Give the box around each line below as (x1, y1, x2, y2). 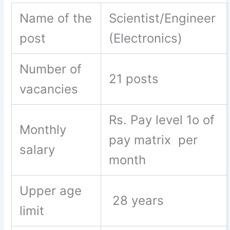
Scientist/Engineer (109, 10, 220, 26)
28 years (109, 193, 168, 208)
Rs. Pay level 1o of (109, 112, 215, 127)
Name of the (20, 10, 92, 26)
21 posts (109, 71, 163, 86)
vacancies (20, 81, 82, 97)
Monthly (20, 122, 67, 137)
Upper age (20, 183, 82, 198)
